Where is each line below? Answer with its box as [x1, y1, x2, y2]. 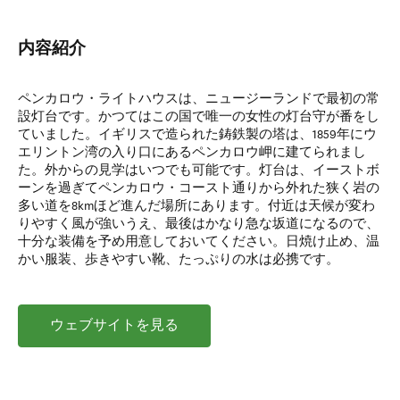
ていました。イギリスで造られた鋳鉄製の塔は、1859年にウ [18, 127, 377, 142]
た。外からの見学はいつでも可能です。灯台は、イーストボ [18, 162, 379, 178]
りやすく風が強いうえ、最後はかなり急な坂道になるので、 [18, 216, 379, 231]
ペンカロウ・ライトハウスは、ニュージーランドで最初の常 [18, 91, 379, 106]
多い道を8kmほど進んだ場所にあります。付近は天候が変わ [18, 198, 375, 213]
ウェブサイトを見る [50, 318, 179, 333]
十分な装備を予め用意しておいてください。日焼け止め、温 [18, 234, 379, 249]
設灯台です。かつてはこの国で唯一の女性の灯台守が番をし [18, 109, 379, 124]
